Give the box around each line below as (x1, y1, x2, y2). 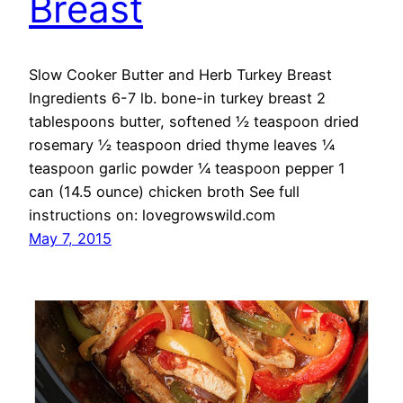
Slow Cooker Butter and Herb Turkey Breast (29, 66, 341, 85)
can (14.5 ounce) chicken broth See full (29, 183, 300, 201)
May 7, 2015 (29, 229, 112, 248)
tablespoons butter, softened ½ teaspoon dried (29, 112, 359, 131)
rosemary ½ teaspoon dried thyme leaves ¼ (29, 136, 335, 155)
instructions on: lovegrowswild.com (29, 206, 275, 225)
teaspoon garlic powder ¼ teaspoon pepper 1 (29, 159, 345, 178)
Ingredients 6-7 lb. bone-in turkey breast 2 (29, 89, 326, 108)
